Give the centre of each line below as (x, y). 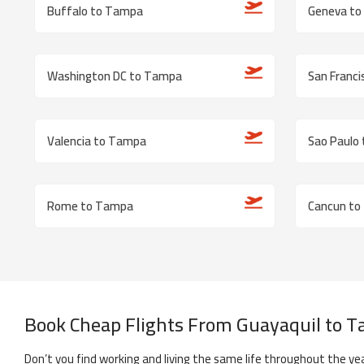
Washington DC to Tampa (115, 76)
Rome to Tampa (90, 206)
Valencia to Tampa (97, 141)
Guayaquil (279, 325)
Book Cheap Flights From (128, 325)
